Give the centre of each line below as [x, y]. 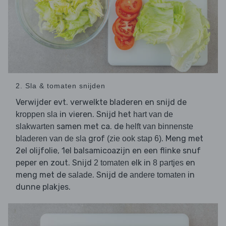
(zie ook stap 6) [134, 139]
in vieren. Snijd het [95, 115]
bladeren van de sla [51, 139]
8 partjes [168, 163]
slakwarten [35, 127]
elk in [141, 163]
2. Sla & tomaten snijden [61, 86]
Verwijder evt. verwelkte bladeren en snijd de [101, 102]
